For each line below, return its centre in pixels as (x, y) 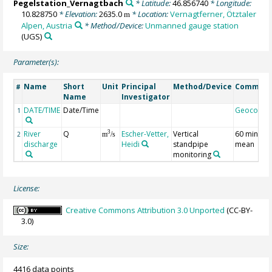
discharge (41, 144)
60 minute (252, 134)
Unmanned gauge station (192, 25)
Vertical (186, 134)
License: (27, 188)
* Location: (150, 14)
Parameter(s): (36, 62)
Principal (139, 86)
